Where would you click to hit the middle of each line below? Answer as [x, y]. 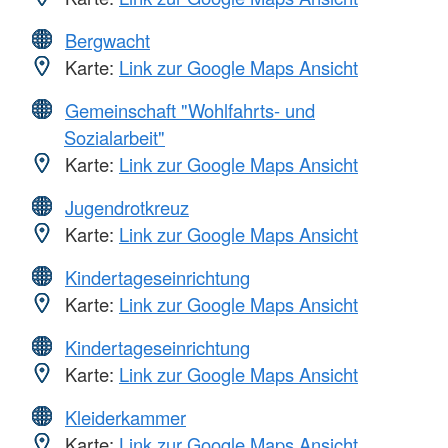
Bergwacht [107, 39]
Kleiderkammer [125, 416]
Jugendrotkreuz [127, 206]
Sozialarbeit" [114, 136]
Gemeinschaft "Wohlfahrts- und [190, 109]
